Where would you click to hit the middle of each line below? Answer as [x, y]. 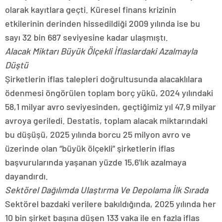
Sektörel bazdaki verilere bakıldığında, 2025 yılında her [111, 204]
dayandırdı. [27, 176]
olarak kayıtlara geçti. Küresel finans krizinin [91, 9]
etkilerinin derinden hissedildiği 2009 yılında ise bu [103, 23]
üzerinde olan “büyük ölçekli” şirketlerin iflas [90, 148]
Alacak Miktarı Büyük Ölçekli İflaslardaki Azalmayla [101, 51]
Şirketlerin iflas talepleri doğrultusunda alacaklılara [104, 79]
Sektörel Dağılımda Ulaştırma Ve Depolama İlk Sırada [107, 190]
